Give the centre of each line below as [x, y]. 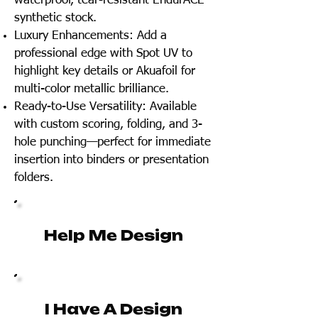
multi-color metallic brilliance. [92, 89]
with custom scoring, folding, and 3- [108, 125]
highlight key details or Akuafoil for [105, 71]
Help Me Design [114, 235]
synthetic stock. [55, 18]
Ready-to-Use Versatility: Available [105, 107]
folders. [34, 178]
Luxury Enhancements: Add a [91, 36]
